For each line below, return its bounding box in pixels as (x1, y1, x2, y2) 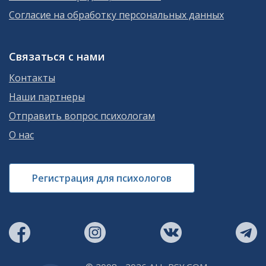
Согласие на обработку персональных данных (9, 8, 224, 21)
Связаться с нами (9, 49, 105, 64)
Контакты (9, 71, 55, 84)
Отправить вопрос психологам (9, 109, 155, 122)
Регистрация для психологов (32, 171, 172, 185)
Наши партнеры (9, 90, 85, 103)
